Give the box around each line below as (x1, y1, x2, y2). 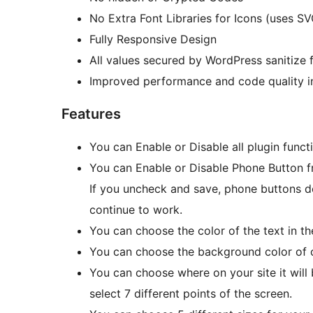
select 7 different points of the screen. (89, 286, 292, 301)
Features (61, 105, 121, 123)
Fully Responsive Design (89, 32, 217, 47)
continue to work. (89, 203, 182, 217)
